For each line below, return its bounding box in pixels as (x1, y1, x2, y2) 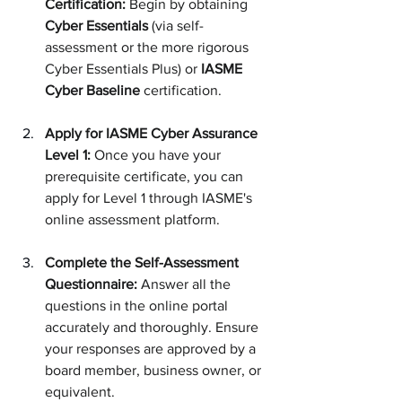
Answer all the (137, 275, 234, 292)
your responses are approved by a (45, 340, 259, 356)
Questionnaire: (45, 275, 137, 292)
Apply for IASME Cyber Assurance (45, 125, 261, 141)
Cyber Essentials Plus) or (45, 60, 201, 76)
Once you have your (91, 146, 224, 162)
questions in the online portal (45, 297, 232, 313)
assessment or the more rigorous (45, 39, 252, 55)
